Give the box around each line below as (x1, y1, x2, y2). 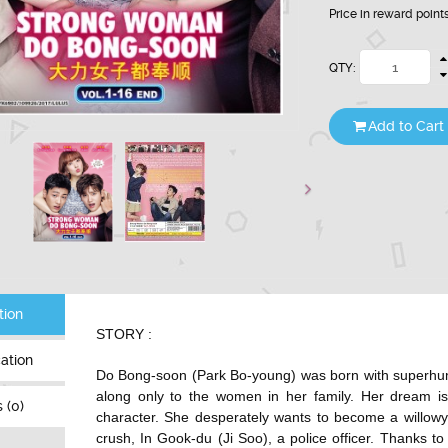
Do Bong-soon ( (96, 367, 197, 384)
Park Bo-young (196, 367, 292, 384)
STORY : (96, 326, 152, 343)
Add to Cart (368, 118, 444, 135)
